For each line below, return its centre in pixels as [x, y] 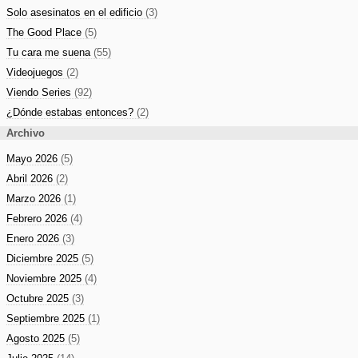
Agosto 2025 [37, 338]
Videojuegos [36, 72]
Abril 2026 [31, 178]
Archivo [26, 133]
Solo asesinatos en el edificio [76, 12]
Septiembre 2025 [47, 318]
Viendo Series [40, 92]
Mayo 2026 [34, 158]
